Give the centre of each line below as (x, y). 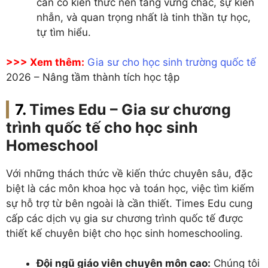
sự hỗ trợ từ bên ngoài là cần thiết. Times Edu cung (129, 203)
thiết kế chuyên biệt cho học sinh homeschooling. (124, 233)
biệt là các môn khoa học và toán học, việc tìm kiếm (130, 188)
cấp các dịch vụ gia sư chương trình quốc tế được (124, 218)
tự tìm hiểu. (64, 32)
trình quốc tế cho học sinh (102, 127)
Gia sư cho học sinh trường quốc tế (172, 62)
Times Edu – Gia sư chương (130, 109)
